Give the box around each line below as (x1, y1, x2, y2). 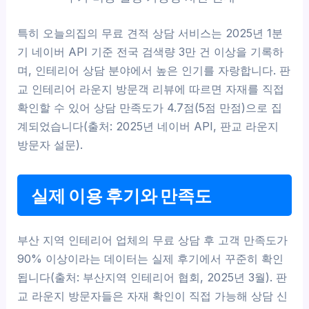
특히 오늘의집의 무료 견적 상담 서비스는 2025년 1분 (17, 26, 283, 40)
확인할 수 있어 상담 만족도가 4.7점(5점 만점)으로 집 (17, 100, 283, 114)
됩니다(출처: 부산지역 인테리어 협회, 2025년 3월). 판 (17, 270, 288, 284)
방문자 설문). (17, 137, 83, 152)
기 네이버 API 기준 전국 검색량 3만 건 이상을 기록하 (17, 44, 284, 59)
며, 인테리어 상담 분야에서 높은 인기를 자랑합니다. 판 (17, 63, 291, 77)
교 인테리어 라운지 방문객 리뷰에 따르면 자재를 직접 (17, 81, 285, 96)
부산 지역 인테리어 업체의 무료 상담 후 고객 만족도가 (17, 232, 288, 247)
